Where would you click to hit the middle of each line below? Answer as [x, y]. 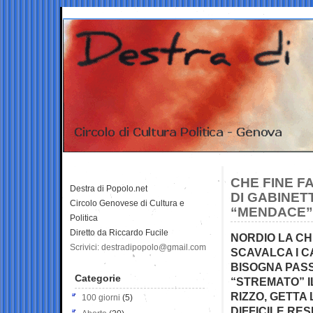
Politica [84, 218]
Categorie [98, 278]
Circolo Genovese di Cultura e [127, 203]
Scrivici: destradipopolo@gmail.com [138, 247]
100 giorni [101, 297]
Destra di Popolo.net [109, 188]
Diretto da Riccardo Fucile [119, 232]
